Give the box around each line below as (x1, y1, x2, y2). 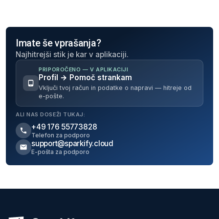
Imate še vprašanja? (16, 37, 101, 49)
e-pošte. (39, 92, 65, 100)
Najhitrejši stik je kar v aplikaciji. (16, 50, 129, 60)
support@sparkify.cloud (31, 138, 113, 148)
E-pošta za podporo (31, 148, 89, 155)
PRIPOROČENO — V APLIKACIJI (39, 66, 129, 73)
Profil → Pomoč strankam (39, 73, 132, 83)
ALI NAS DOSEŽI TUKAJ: (16, 110, 86, 118)
